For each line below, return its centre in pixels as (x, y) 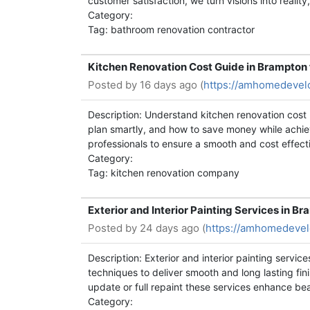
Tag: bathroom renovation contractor (171, 29)
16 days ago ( (172, 85)
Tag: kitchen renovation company (164, 173)
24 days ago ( (173, 228)
